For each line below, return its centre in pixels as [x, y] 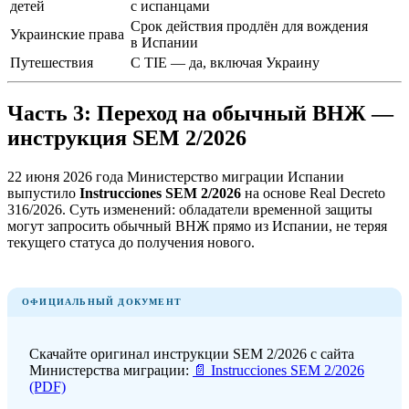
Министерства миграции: [111, 370]
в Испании [164, 42]
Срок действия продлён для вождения [249, 26]
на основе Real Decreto [313, 193]
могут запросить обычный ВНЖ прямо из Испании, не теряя [197, 225]
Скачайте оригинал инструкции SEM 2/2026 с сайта [192, 353]
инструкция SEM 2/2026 [127, 137]
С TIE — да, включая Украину [225, 62]
